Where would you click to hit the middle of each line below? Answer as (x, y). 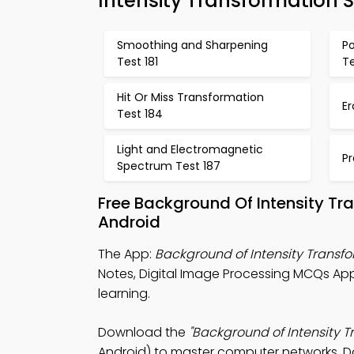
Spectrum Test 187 (169, 166)
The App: (126, 254)
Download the (143, 332)
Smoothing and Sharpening (192, 45)
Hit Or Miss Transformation (190, 97)
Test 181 (137, 62)
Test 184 (140, 114)
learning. (124, 294)
